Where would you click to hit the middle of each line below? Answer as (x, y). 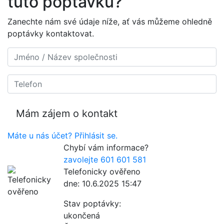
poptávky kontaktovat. (51, 34)
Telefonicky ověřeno (102, 172)
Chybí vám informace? (106, 148)
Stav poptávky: (92, 204)
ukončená (82, 216)
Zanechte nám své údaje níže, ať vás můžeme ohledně (110, 22)
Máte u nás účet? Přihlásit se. (62, 136)
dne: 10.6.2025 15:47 (102, 184)
